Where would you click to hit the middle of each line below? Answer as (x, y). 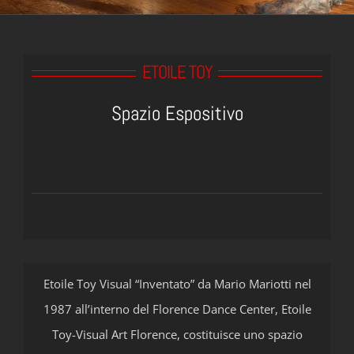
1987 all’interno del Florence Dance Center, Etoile (177, 309)
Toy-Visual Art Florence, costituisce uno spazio (177, 334)
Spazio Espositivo (177, 113)
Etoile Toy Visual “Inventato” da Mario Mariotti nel (177, 284)
